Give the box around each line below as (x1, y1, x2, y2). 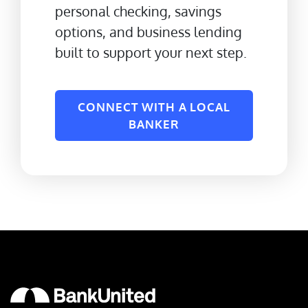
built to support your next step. (55, 43, 247, 62)
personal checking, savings (55, 2, 221, 21)
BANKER (129, 117, 179, 132)
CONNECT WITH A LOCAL (78, 100, 230, 115)
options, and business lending (55, 23, 242, 41)
